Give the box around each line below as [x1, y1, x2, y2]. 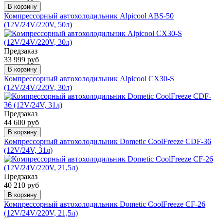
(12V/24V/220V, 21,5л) [4, 208, 78, 217]
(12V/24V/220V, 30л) [4, 83, 72, 91]
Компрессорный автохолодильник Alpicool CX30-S [4, 74, 174, 83]
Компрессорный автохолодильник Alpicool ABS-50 [4, 11, 174, 20]
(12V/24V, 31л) [4, 145, 53, 154]
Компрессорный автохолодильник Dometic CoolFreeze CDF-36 [4, 137, 211, 145]
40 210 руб [4, 181, 39, 189]
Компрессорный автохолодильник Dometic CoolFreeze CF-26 [4, 200, 205, 208]
